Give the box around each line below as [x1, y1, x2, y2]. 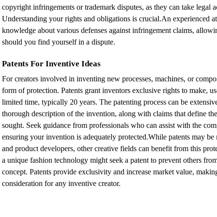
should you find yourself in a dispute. [2, 37, 115, 46]
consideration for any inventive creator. [2, 179, 121, 188]
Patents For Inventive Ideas [2, 59, 101, 69]
